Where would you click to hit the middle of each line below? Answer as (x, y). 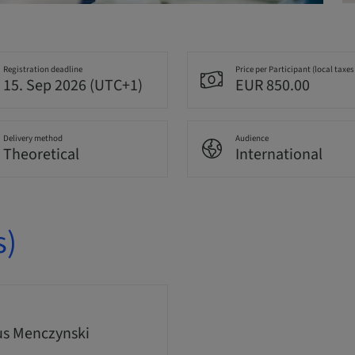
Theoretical (41, 155)
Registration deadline (42, 70)
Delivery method (32, 139)
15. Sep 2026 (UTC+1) (73, 86)
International (279, 155)
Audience (252, 139)
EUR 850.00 (273, 86)
